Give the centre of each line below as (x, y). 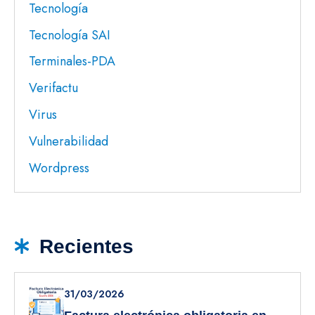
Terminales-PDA (72, 62)
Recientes (87, 246)
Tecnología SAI (70, 35)
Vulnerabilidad (69, 141)
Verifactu (53, 88)
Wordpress (59, 168)
